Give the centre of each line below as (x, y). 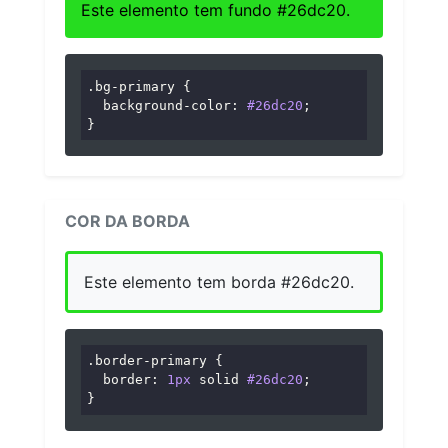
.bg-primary (131, 86)
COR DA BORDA (127, 221)
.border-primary (147, 361)
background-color (167, 105)
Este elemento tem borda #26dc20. (219, 282)
